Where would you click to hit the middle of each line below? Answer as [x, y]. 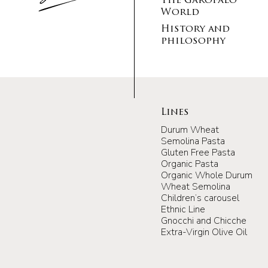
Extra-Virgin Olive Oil [204, 232]
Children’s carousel [200, 198]
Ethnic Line [183, 209]
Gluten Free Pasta [198, 152]
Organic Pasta [190, 164]
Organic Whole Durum [207, 175]
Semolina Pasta [193, 141]
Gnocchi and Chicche [204, 220]
